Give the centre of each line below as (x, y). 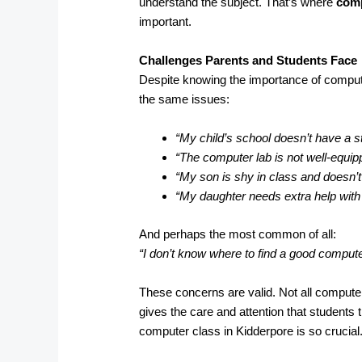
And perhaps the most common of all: (238, 234)
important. (166, 22)
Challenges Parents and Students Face (248, 61)
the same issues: (185, 99)
